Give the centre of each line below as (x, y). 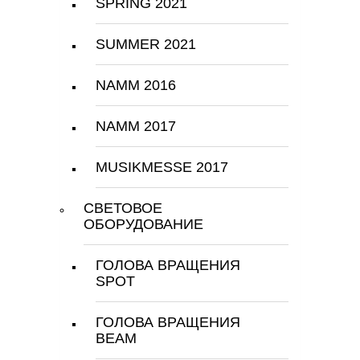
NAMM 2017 (136, 126)
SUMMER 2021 (146, 44)
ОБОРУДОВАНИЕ (143, 224)
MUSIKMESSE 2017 (162, 167)
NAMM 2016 (136, 85)
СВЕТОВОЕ (123, 208)
